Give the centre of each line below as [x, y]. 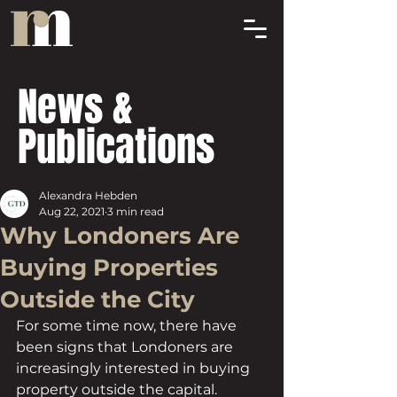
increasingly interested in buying [135, 368]
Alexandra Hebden [88, 195]
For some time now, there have [128, 326]
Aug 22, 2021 [72, 211]
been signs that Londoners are [126, 347]
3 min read [136, 211]
